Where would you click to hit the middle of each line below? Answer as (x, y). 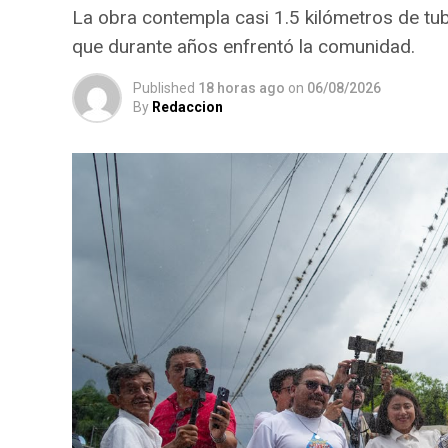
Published (164, 88)
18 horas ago (241, 88)
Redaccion (187, 107)
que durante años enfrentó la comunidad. (243, 46)
